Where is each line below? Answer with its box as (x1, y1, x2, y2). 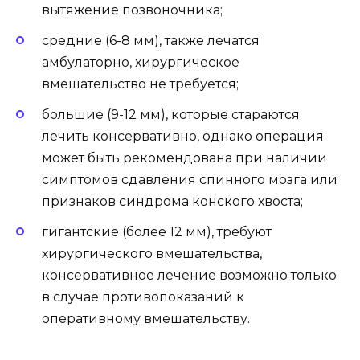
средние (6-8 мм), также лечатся (42, 32, 260, 48)
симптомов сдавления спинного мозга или (42, 172, 337, 188)
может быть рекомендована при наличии (42, 150, 327, 166)
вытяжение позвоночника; (42, 2, 223, 18)
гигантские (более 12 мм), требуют (42, 224, 272, 240)
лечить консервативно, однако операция (42, 129, 324, 145)
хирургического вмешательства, (42, 246, 262, 262)
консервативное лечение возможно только (42, 268, 337, 284)
